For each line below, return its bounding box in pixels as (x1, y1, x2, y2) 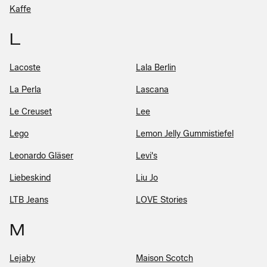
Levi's (136, 150, 157, 161)
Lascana (136, 84, 169, 95)
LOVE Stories (136, 194, 187, 205)
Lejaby (10, 253, 35, 263)
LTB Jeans (10, 194, 48, 205)
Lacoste (10, 62, 41, 73)
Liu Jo (136, 172, 158, 183)
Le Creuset (10, 106, 52, 117)
